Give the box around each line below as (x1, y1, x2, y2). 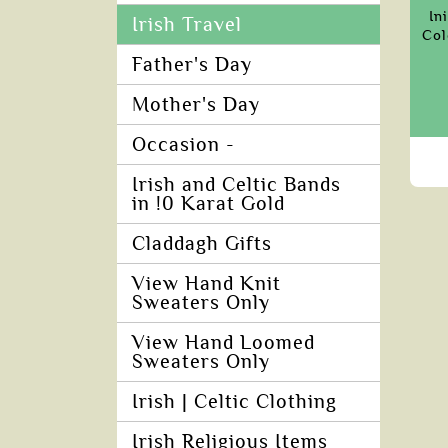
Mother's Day (132, 94, 260, 116)
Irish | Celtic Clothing (132, 391, 337, 413)
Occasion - (132, 134, 235, 156)
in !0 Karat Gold (132, 193, 285, 215)
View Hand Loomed (132, 332, 315, 354)
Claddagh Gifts (132, 233, 272, 255)
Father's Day (132, 54, 252, 76)
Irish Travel (132, 14, 242, 36)
